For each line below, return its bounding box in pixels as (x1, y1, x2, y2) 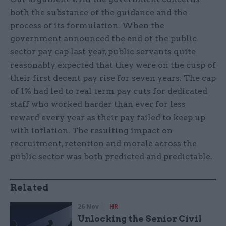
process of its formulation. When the (10, 21, 164, 31)
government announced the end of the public (10, 34, 197, 44)
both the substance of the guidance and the (10, 8, 187, 18)
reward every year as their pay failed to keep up (10, 112, 205, 123)
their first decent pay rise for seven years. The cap (10, 73, 216, 83)
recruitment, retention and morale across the (10, 139, 197, 149)
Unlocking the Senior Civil (78, 214, 202, 224)
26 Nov (78, 202, 99, 211)
